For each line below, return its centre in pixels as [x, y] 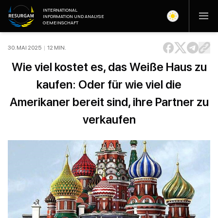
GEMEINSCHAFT [61, 22]
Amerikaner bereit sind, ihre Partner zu [109, 102]
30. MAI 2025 [25, 48]
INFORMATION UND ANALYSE [73, 16]
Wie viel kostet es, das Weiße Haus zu [109, 67]
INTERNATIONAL [60, 10]
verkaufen [109, 119]
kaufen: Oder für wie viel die [109, 84]
